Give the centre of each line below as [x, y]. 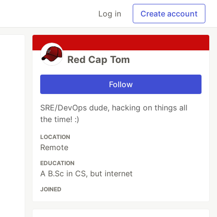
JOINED [51, 189]
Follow [121, 84]
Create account [169, 14]
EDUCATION [58, 163]
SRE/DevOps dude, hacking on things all [114, 108]
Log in [110, 14]
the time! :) [60, 119]
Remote [54, 147]
